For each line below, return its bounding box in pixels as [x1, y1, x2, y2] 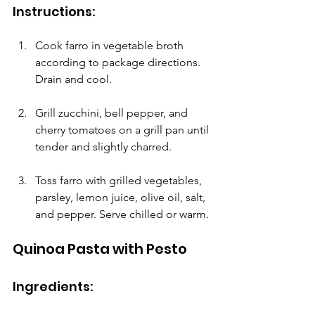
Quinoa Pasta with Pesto [13, 238, 187, 259]
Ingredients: [13, 277, 93, 295]
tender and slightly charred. [35, 139, 172, 153]
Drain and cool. [35, 72, 112, 86]
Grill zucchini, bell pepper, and [35, 105, 191, 120]
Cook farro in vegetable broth [35, 38, 186, 52]
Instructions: [13, 2, 95, 20]
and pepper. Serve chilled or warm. [35, 207, 209, 221]
